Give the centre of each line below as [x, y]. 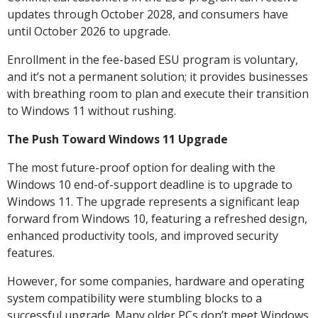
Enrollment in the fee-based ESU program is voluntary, [153, 59]
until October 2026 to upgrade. [89, 31]
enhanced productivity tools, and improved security [143, 235]
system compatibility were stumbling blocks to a [135, 298]
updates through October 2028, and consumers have [148, 14]
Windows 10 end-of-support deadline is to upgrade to [150, 184]
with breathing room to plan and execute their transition [158, 93]
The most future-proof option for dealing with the [141, 167]
